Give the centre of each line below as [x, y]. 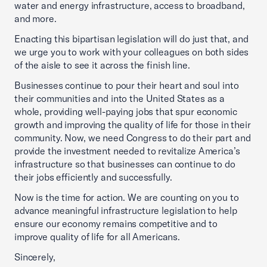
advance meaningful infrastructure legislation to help [126, 210]
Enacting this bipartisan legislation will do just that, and [131, 39]
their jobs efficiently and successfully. [93, 177]
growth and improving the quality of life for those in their [133, 125]
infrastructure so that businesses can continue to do [125, 164]
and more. [35, 18]
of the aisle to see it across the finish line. [102, 65]
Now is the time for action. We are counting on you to [127, 197]
